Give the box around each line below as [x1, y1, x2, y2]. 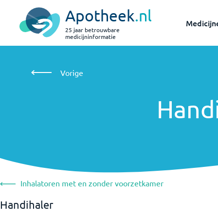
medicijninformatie [65, 33, 116, 40]
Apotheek [65, 6, 135, 25]
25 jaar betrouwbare [65, 26, 120, 34]
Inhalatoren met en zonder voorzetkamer [20, 178, 163, 188]
